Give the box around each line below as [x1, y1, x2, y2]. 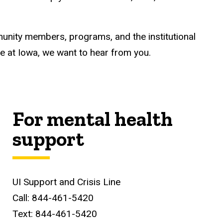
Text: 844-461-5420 [12, 208, 98, 220]
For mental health [12, 107, 173, 131]
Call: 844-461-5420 [12, 192, 94, 204]
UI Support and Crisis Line [12, 176, 121, 188]
